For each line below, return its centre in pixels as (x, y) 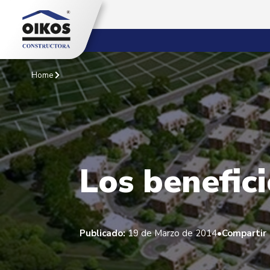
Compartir (244, 233)
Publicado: (102, 233)
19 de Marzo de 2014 (171, 233)
